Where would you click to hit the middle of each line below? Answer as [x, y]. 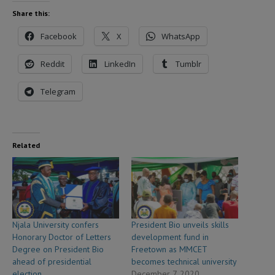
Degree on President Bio [58, 249]
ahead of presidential [52, 261]
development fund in [170, 237]
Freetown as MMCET [169, 249]
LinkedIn [120, 64]
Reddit [52, 64]
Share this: [31, 14]
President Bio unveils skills [180, 224]
